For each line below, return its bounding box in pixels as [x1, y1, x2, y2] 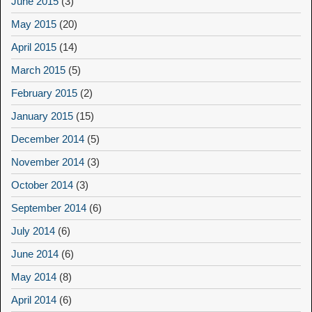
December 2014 [11, 133, 84, 146]
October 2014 [11, 179, 73, 192]
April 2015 [11, 41, 56, 54]
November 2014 [11, 156, 84, 169]
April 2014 [11, 294, 56, 306]
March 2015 [11, 64, 65, 77]
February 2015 [11, 87, 77, 100]
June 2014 [11, 248, 58, 260]
